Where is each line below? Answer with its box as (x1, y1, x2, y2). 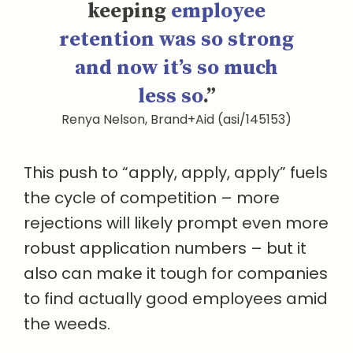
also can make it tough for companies (24, 262, 328, 284)
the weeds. (24, 312, 110, 335)
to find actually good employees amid (24, 287, 328, 310)
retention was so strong (59, 26, 294, 53)
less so (137, 83, 203, 110)
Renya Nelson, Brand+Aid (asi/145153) (61, 110, 292, 128)
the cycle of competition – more (24, 186, 280, 209)
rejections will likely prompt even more (24, 211, 329, 234)
